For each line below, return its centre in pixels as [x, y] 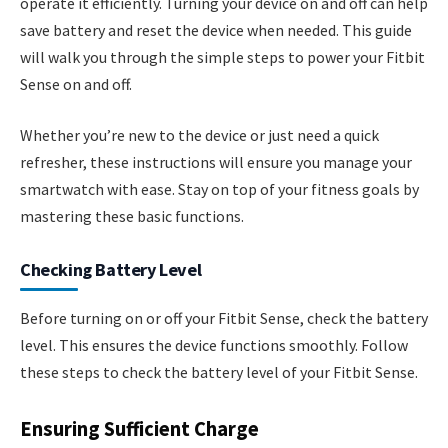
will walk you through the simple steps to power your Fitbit [222, 56]
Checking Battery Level [111, 270]
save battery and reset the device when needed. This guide [216, 29]
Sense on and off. [76, 83]
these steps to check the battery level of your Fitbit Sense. [219, 372]
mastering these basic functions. [132, 216]
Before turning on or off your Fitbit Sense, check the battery [224, 318]
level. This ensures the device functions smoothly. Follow [214, 345]
